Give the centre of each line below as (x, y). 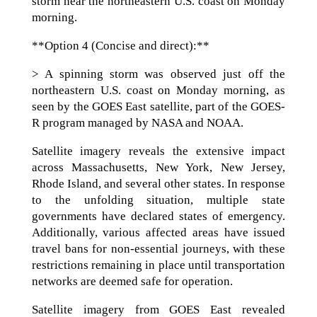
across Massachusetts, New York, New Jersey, (158, 167)
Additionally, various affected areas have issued (158, 232)
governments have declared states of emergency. (158, 216)
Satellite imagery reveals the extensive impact (158, 151)
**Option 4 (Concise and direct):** (120, 45)
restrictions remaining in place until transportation (158, 265)
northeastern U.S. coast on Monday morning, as (158, 90)
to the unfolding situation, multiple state (158, 200)
